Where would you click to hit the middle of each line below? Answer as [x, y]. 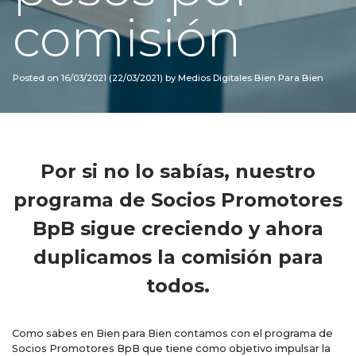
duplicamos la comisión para [178, 257]
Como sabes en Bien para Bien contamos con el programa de [172, 333]
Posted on [37, 78]
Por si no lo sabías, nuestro [178, 171]
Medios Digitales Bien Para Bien [250, 78]
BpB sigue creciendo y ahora [178, 228]
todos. [178, 286]
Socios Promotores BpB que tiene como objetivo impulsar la [171, 348]
